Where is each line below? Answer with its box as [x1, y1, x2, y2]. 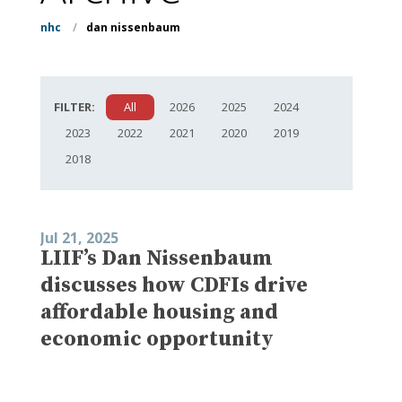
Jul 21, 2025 [40, 227, 118, 248]
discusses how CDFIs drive [40, 271, 308, 299]
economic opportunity [40, 325, 274, 353]
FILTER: [54, 98, 95, 115]
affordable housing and [40, 298, 278, 326]
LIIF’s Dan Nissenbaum [40, 244, 273, 272]
